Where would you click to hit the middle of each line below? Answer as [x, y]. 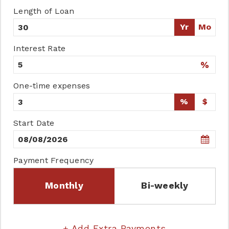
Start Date [34, 123]
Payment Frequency [54, 160]
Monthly [64, 186]
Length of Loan [44, 11]
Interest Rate [40, 48]
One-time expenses [52, 86]
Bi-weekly [165, 186]
